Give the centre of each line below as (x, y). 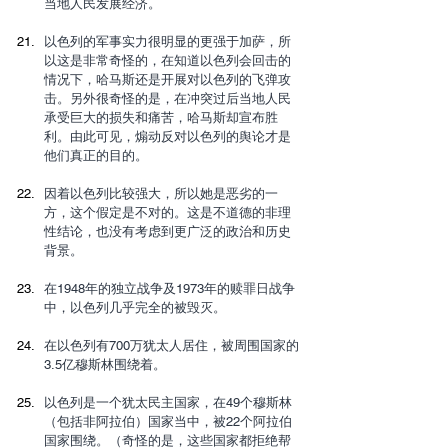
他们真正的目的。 (96, 155)
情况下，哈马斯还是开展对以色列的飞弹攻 (167, 79)
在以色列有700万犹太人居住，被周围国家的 (171, 345)
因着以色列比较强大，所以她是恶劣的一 (161, 193)
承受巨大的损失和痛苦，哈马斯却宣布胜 (161, 117)
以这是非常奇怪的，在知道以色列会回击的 (167, 60)
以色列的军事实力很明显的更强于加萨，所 (167, 41)
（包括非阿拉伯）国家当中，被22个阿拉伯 (168, 421)
